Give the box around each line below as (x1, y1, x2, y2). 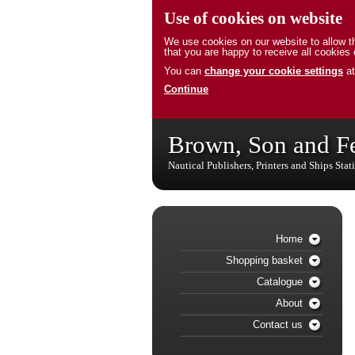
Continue (164, 83, 208, 96)
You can (164, 64, 204, 77)
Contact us (253, 318, 303, 330)
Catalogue (257, 275, 303, 288)
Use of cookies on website (164, 8, 342, 28)
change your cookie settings (204, 64, 343, 77)
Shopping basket (226, 254, 303, 266)
